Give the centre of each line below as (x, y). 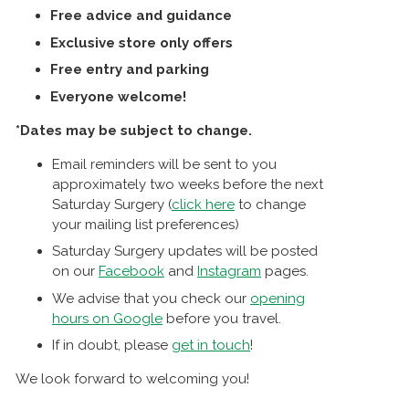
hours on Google (107, 318)
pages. (285, 272)
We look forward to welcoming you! (132, 379)
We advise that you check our (151, 298)
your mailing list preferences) (146, 224)
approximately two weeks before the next (188, 184)
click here (203, 204)
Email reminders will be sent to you (164, 164)
